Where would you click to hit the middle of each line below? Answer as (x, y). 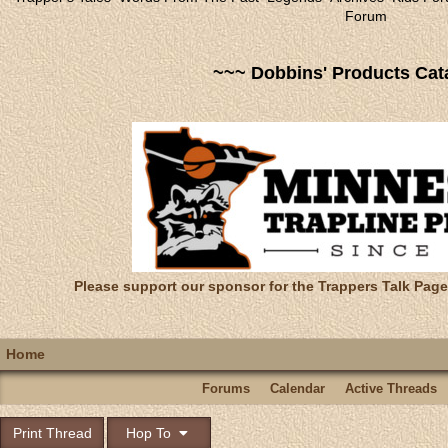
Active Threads (390, 388)
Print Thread (52, 433)
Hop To (150, 433)
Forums (225, 388)
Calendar (297, 388)
